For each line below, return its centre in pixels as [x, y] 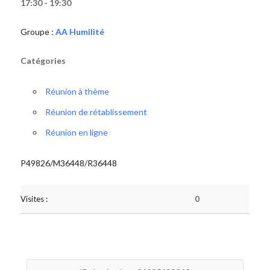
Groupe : [38, 32]
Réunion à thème [77, 91]
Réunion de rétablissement [96, 112]
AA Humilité [80, 32]
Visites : [34, 199]
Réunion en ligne [76, 132]
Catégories [43, 61]
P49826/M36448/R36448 [68, 163]
